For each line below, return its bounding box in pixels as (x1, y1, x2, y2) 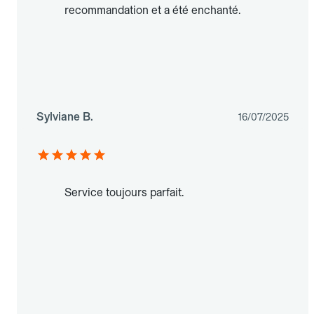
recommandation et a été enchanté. (64, 4, 240, 18)
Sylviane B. (36, 110, 93, 124)
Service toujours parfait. (64, 186, 184, 200)
